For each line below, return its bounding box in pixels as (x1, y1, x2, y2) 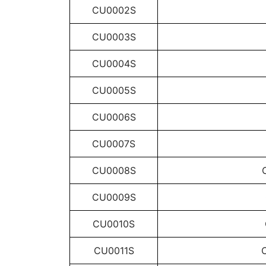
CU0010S (93, 218, 135, 230)
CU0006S (91, 111, 136, 123)
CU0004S (91, 58, 136, 69)
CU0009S (91, 191, 136, 203)
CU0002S (91, 4, 136, 16)
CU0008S (91, 164, 136, 176)
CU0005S (91, 84, 136, 96)
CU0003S (91, 31, 136, 43)
